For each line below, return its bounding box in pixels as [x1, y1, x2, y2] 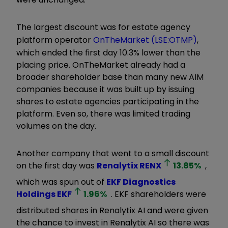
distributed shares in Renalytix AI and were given [16, 204, 208, 216]
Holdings [16, 188, 55, 200]
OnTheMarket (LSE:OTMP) [93, 34, 197, 46]
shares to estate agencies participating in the [16, 95, 199, 107]
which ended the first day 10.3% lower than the [16, 46, 201, 59]
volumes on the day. [16, 120, 96, 132]
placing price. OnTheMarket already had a [16, 59, 185, 71]
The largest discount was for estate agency [16, 21, 190, 33]
